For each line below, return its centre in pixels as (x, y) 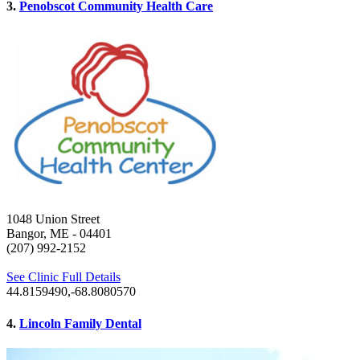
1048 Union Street (53, 219)
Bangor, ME (38, 234)
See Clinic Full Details (63, 277)
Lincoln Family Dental (80, 323)
